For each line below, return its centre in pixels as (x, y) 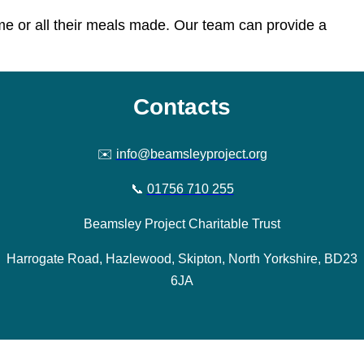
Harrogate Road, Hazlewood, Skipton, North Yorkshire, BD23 (182, 258)
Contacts (182, 106)
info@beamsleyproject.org (191, 154)
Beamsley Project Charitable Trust (182, 223)
